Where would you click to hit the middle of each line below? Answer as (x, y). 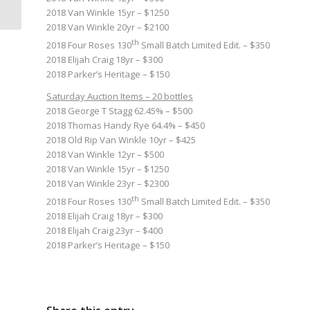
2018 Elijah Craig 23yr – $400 (104, 231)
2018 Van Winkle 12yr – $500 (105, 154)
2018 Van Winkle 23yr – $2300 (108, 183)
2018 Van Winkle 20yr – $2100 (108, 27)
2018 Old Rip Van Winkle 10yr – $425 (121, 139)
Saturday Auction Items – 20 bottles (120, 96)
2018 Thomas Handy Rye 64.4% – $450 (126, 125)
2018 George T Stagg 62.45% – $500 (119, 110)
